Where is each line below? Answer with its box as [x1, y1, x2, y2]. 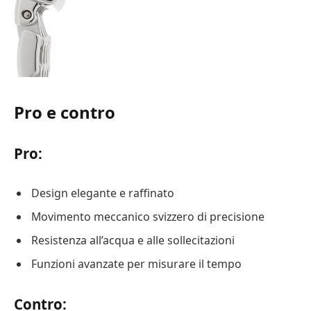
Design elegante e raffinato [31, 185, 174, 201]
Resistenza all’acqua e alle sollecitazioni [31, 232, 235, 248]
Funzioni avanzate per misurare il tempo [31, 255, 242, 271]
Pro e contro [14, 100, 115, 124]
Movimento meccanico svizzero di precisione [31, 208, 264, 224]
